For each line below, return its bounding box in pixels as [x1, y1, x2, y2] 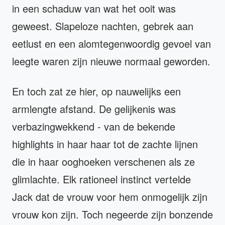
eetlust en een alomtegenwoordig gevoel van [12, 36, 211, 51]
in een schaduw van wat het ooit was [12, 1, 176, 16]
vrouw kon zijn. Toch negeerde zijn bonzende [12, 207, 213, 222]
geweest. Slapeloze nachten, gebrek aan [12, 19, 193, 34]
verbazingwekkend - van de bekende [12, 119, 175, 134]
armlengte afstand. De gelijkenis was [12, 101, 176, 117]
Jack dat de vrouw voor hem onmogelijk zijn [12, 189, 207, 204]
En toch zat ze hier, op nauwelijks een [12, 84, 181, 99]
